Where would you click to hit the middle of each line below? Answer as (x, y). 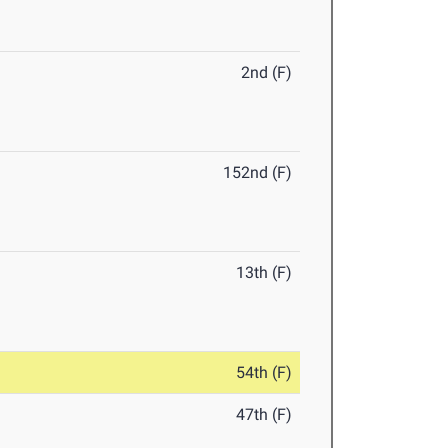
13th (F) (264, 273)
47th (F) (264, 415)
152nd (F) (258, 173)
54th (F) (264, 373)
